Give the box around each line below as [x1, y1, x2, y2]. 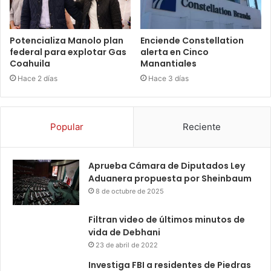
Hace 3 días [148, 74, 189, 83]
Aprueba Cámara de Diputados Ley [88, 160, 245, 172]
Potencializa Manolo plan [10, 34, 123, 47]
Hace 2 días [18, 74, 57, 83]
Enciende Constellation [140, 34, 244, 47]
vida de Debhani [88, 226, 160, 239]
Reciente [183, 121, 221, 133]
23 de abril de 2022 [96, 241, 158, 250]
